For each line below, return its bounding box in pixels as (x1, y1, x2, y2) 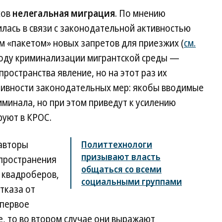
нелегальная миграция (12, 6, 115, 20)
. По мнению (115, 6, 166, 20)
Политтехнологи (81, 138, 152, 150)
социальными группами (81, 175, 182, 187)
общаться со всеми (81, 163, 162, 175)
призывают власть (81, 150, 161, 163)
